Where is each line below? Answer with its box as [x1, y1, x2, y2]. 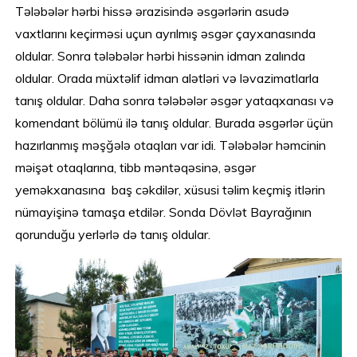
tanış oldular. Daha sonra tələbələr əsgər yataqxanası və [15, 92, 335, 108]
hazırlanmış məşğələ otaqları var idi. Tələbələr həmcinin [15, 136, 327, 153]
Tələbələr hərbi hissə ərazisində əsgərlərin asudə [15, 2, 290, 19]
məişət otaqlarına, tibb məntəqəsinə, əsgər [15, 159, 257, 175]
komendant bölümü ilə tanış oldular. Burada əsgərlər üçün [15, 114, 334, 131]
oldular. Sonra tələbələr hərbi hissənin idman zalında [15, 47, 306, 64]
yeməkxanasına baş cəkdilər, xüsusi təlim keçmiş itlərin [15, 181, 326, 198]
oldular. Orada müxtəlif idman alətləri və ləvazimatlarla [15, 69, 320, 86]
